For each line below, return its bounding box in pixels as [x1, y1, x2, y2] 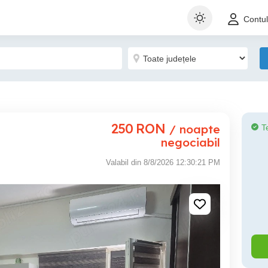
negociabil [161, 135, 220, 150]
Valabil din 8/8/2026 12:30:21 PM [106, 158, 220, 167]
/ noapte [169, 122, 220, 136]
